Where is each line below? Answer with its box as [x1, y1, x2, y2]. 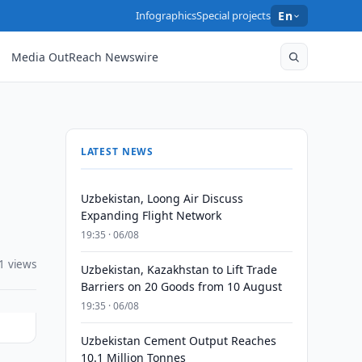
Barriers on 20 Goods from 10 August [80, 279, 282, 294]
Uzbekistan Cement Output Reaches [80, 333, 276, 348]
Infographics [136, 8, 197, 23]
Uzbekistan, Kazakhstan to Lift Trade [80, 262, 277, 277]
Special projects [196, 8, 271, 23]
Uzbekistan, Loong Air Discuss [80, 191, 243, 206]
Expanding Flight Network [80, 208, 221, 223]
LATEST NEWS [80, 145, 154, 158]
